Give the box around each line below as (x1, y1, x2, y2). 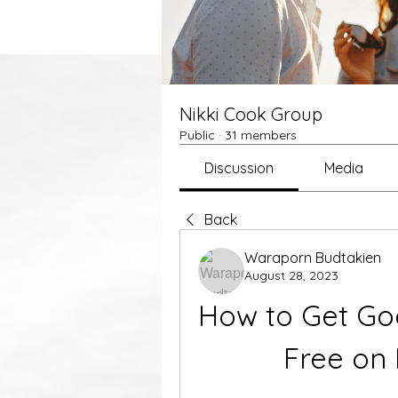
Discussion (204, 159, 275, 177)
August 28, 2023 (244, 267, 338, 283)
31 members (225, 127, 297, 143)
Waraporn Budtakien (244, 249, 381, 267)
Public (179, 127, 215, 143)
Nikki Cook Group (179, 103, 322, 125)
